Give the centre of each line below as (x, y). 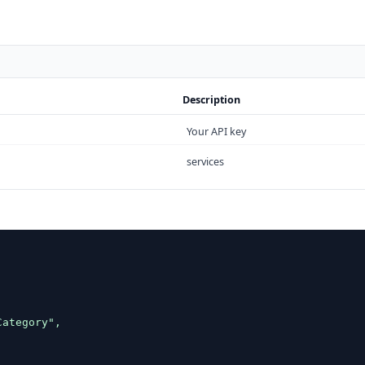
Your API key (217, 132)
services (206, 162)
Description (211, 100)
